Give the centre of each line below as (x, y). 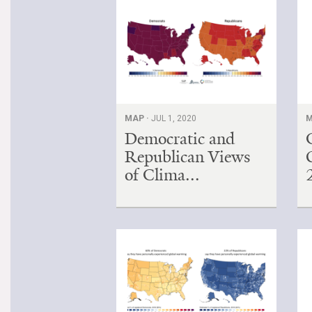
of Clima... (162, 174)
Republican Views (188, 156)
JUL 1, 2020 (174, 118)
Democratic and (180, 138)
